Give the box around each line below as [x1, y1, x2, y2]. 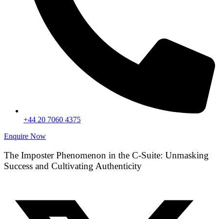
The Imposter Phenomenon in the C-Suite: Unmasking [4, 150, 209, 160]
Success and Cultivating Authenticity [4, 160, 142, 171]
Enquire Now [4, 132, 46, 140]
